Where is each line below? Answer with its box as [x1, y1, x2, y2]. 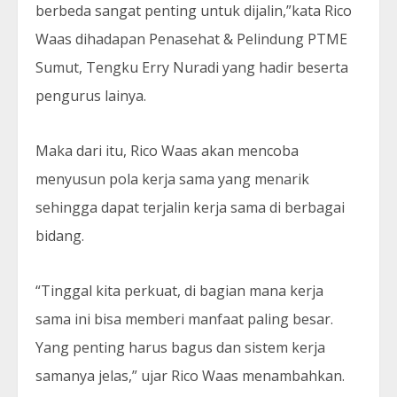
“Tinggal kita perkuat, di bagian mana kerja [35, 281, 323, 300]
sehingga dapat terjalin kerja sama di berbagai [35, 198, 345, 217]
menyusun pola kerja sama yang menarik [35, 169, 309, 189]
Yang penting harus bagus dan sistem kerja [35, 338, 325, 357]
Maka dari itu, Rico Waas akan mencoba [35, 141, 299, 160]
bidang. [35, 226, 84, 245]
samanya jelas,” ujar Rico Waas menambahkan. [35, 366, 345, 385]
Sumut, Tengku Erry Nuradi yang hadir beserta [35, 58, 348, 77]
